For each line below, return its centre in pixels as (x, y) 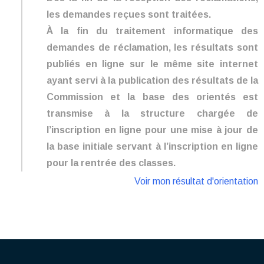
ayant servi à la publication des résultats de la (152, 80)
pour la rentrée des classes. (111, 163)
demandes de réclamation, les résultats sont (152, 47)
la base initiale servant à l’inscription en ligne (152, 146)
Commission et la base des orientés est (152, 97)
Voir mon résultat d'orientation (196, 181)
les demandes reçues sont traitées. (129, 14)
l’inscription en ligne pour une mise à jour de (152, 130)
